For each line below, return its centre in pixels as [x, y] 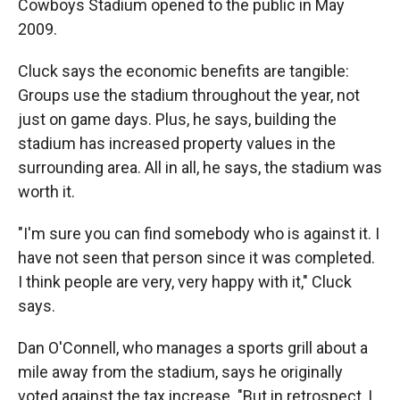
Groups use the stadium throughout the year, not [189, 95]
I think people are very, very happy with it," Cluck [185, 281]
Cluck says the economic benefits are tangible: [183, 71]
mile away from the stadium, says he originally [180, 371]
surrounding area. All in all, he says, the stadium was [200, 167]
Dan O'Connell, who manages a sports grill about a [193, 347]
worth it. [46, 191]
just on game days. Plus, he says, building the [177, 119]
